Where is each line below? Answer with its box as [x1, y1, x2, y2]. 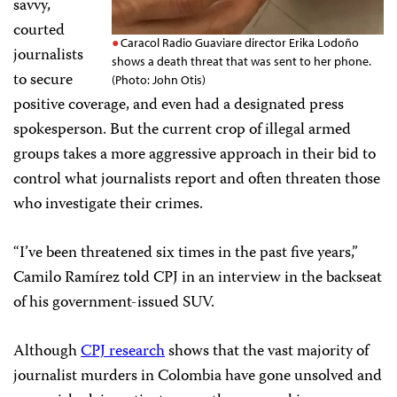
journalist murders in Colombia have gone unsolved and [13, 363, 382, 391]
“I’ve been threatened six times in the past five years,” [13, 240, 358, 268]
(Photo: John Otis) [112, 72, 206, 89]
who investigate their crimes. [13, 191, 203, 219]
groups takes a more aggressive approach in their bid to [13, 142, 376, 169]
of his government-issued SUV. [13, 290, 214, 317]
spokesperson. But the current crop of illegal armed [13, 117, 351, 144]
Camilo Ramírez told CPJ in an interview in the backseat [13, 265, 382, 292]
